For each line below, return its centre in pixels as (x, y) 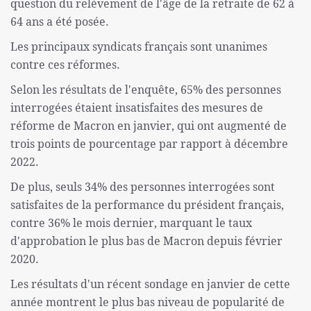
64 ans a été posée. (60, 22)
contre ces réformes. (65, 65)
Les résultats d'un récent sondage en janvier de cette (150, 284)
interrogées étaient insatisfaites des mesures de (137, 108)
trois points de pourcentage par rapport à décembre (149, 144)
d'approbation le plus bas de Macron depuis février (146, 241)
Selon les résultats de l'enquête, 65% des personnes (146, 90)
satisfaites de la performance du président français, (147, 205)
